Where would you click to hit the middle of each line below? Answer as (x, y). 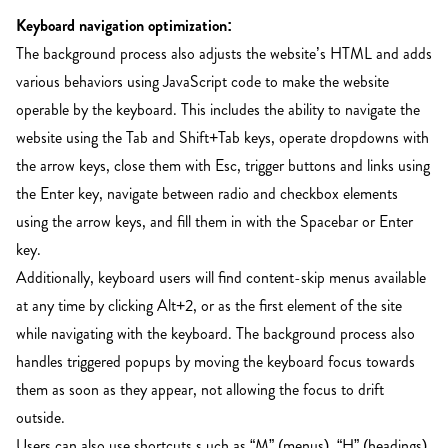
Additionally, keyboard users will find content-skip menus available (221, 277)
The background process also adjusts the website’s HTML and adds (224, 53)
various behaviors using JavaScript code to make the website (202, 81)
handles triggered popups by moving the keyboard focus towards (215, 361)
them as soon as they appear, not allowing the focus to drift (200, 389)
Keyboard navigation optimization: (124, 25)
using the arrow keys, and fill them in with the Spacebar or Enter (214, 221)
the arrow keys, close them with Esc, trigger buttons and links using (223, 165)
